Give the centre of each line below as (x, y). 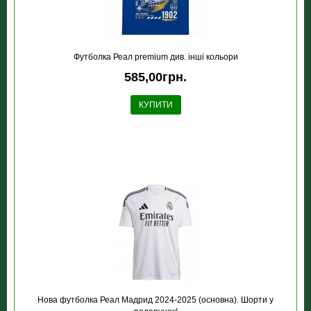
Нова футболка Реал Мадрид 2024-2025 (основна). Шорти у (155, 300)
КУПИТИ (155, 105)
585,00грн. (155, 77)
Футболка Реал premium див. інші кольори (155, 57)
